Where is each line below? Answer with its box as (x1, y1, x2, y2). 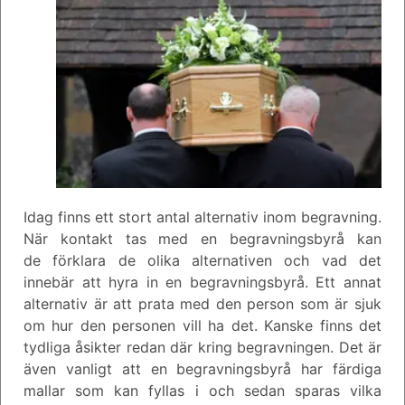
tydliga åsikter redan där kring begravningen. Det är (24, 337, 381, 356)
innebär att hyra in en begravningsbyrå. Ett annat (24, 272, 381, 291)
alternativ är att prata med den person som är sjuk (24, 294, 381, 313)
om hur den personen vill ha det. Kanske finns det (24, 316, 381, 334)
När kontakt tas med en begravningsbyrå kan (24, 229, 381, 248)
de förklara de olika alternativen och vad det (24, 250, 381, 269)
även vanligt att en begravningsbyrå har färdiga (24, 359, 381, 378)
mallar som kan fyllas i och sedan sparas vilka (24, 381, 381, 400)
